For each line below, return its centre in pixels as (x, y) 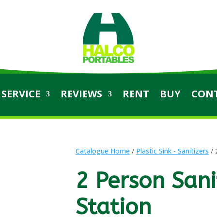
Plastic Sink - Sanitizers (172, 151)
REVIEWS (81, 94)
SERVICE (21, 94)
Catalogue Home (102, 151)
